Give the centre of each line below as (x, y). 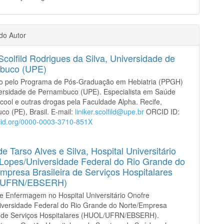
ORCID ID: (162, 111)
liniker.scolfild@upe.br (110, 111)
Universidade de (143, 58)
